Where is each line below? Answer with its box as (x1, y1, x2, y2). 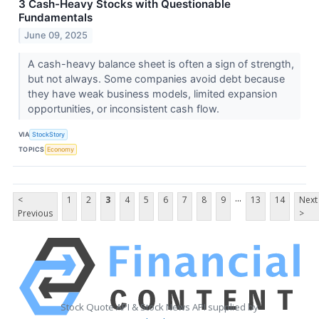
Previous (18, 207, 53, 220)
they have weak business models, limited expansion (27, 88, 277, 100)
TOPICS (19, 145, 45, 153)
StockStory (32, 130, 66, 138)
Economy (47, 145, 75, 153)
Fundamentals (19, 10, 93, 24)
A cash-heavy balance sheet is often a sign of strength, (27, 58, 294, 70)
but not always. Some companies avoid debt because (27, 73, 285, 85)
